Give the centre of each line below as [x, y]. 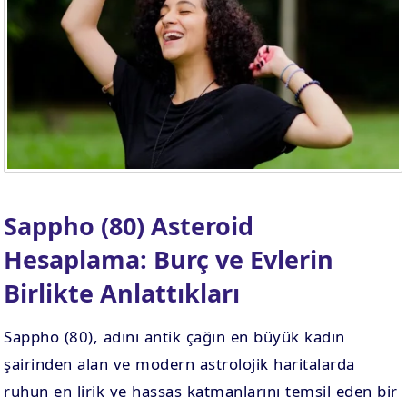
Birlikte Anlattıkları [122, 293]
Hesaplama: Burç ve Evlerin [169, 259]
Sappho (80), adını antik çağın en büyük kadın [174, 337]
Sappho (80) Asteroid [129, 226]
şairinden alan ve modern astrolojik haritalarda [179, 364]
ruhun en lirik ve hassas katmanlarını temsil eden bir [201, 391]
